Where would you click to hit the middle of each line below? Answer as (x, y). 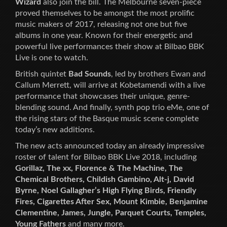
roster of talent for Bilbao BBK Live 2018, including (106, 157)
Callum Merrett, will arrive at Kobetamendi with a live (110, 85)
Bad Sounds (90, 74)
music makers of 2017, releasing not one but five (101, 24)
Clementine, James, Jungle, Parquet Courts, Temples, (111, 213)
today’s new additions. (55, 129)
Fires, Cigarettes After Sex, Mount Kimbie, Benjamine (111, 201)
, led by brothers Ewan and (158, 74)
